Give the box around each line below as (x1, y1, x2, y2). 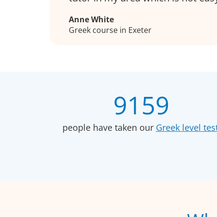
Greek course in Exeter (69, 25, 152, 35)
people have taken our (62, 122, 156, 133)
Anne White (69, 14, 114, 25)
